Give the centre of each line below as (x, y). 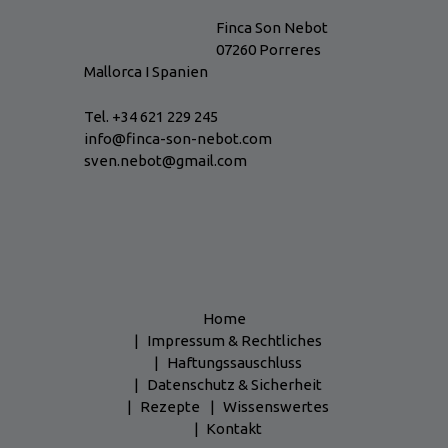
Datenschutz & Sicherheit (234, 384)
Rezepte (169, 406)
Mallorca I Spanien (146, 72)
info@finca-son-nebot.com (178, 138)
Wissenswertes (275, 406)
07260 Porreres (268, 50)
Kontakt (234, 428)
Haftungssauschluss (234, 362)
